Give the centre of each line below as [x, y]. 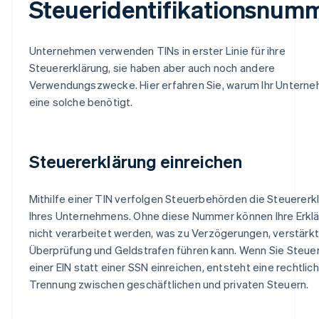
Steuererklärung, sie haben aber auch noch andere [152, 67]
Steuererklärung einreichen [136, 161]
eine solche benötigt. [81, 101]
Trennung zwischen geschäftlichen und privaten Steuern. [169, 284]
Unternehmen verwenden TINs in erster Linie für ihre [157, 50]
